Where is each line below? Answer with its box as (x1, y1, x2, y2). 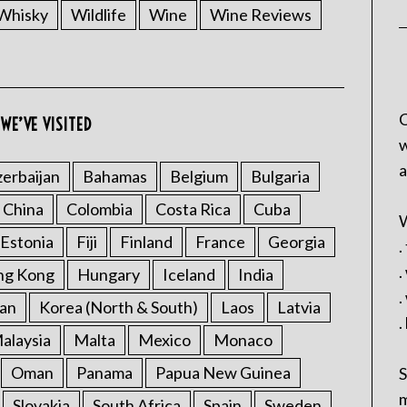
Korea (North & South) (39, 297, 198, 317)
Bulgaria (251, 166, 310, 186)
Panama (76, 362, 133, 382)
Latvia (277, 297, 321, 317)
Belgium (170, 166, 228, 186)
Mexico (138, 330, 191, 350)
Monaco (213, 330, 273, 350)
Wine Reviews (210, 5, 312, 25)
